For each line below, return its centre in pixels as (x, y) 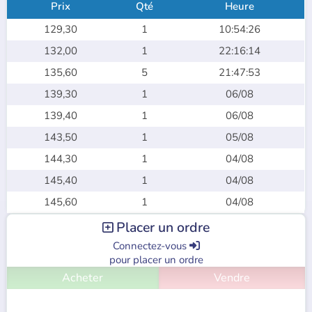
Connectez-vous (151, 246)
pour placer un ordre (156, 260)
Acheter (83, 278)
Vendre (232, 278)
